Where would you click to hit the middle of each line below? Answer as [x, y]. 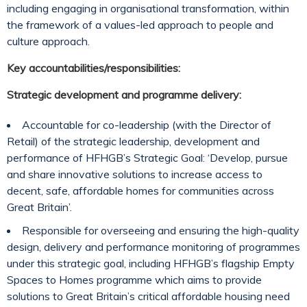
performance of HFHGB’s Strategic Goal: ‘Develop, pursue [147, 158]
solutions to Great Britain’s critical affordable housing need [148, 296]
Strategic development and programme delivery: [124, 95]
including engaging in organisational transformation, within [148, 8]
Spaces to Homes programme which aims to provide [134, 280]
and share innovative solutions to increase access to [135, 174]
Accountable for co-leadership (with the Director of [147, 125]
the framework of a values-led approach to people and [140, 25]
